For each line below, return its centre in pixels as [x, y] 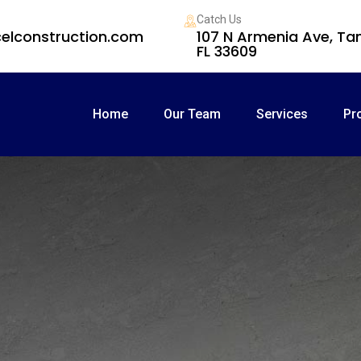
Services [282, 114]
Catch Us [220, 19]
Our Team [192, 114]
